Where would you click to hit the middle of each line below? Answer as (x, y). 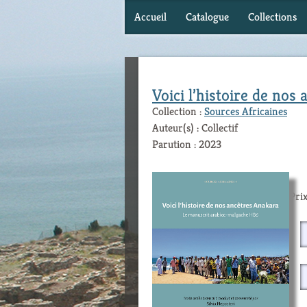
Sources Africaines (246, 111)
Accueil (150, 17)
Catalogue (207, 17)
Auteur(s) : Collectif (195, 128)
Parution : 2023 (187, 144)
